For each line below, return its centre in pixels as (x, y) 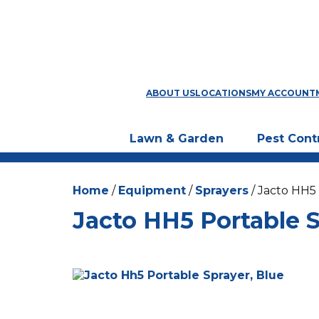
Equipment (152, 190)
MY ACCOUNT (283, 93)
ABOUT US (171, 93)
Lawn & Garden (177, 138)
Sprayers (222, 190)
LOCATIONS (223, 93)
